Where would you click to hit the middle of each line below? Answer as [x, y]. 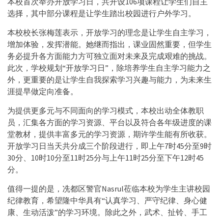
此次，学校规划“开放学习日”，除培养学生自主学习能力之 [109, 68]
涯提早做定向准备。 [43, 91]
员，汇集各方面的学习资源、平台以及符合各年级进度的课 [110, 122]
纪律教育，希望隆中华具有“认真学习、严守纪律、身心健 [107, 200]
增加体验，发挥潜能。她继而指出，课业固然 [86, 44]
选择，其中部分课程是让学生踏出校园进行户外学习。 [102, 13]
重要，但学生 [188, 44]
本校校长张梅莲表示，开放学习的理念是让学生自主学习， [110, 32]
